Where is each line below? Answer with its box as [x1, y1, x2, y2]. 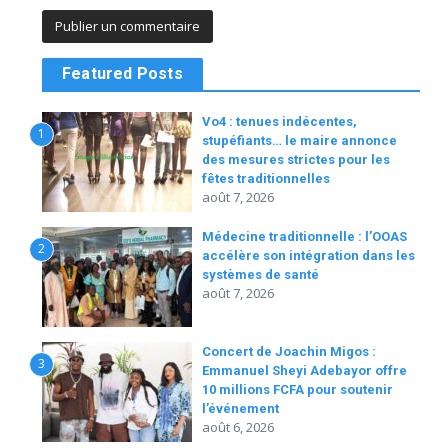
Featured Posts [62, 64, 183, 83]
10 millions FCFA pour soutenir [202, 382, 393, 397]
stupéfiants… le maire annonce [202, 133, 397, 148]
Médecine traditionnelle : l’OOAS [202, 229, 407, 244]
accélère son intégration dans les [202, 248, 415, 263]
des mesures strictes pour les [202, 152, 390, 167]
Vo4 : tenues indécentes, [202, 114, 357, 129]
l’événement [202, 401, 279, 416]
